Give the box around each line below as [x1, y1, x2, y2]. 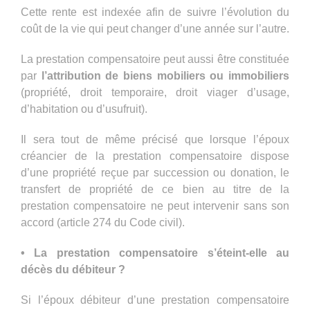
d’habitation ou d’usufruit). [21, 102, 147, 115]
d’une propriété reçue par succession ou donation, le [21, 166, 289, 179]
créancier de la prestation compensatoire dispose [21, 149, 289, 162]
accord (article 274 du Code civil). [21, 216, 185, 228]
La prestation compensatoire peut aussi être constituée [21, 53, 289, 65]
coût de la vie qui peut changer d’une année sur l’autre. [21, 22, 289, 35]
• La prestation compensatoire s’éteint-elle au [21, 246, 289, 259]
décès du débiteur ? [21, 263, 125, 275]
